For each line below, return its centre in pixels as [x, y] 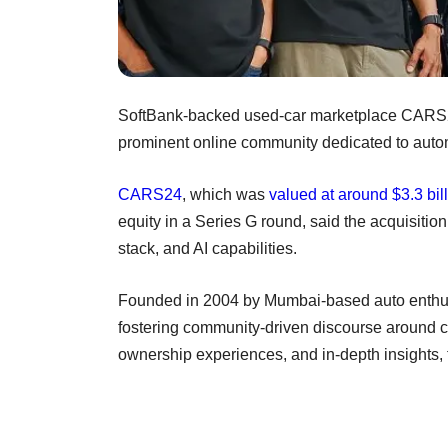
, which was [225, 194]
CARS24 [150, 194]
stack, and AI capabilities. [211, 248]
